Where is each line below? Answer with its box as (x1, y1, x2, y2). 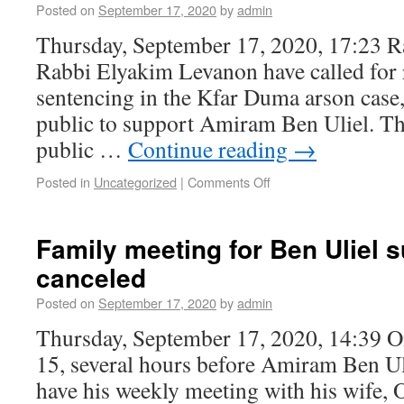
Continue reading (128, 133, 293, 164)
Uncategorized (94, 172, 177, 191)
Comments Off (188, 172, 271, 191)
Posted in (36, 172, 90, 191)
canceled (36, 259, 146, 296)
